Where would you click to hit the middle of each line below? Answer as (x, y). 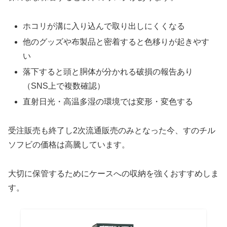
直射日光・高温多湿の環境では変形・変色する (108, 102)
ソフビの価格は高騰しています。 (69, 144)
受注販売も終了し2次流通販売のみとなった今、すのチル (112, 130)
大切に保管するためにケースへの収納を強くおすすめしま (113, 173)
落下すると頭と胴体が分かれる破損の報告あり (108, 71)
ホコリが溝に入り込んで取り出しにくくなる (104, 26)
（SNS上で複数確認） (64, 86)
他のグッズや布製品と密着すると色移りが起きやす (116, 42)
